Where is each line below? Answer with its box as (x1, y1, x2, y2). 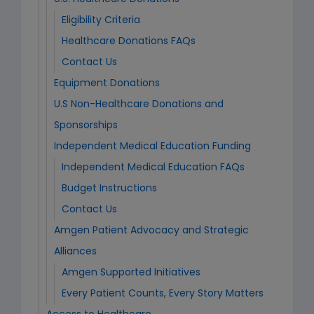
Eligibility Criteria (62, 15, 140, 26)
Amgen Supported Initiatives (62, 268, 200, 278)
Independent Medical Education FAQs (62, 163, 245, 173)
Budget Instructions (62, 184, 157, 194)
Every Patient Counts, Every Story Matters (62, 289, 264, 299)
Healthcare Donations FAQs (62, 36, 196, 47)
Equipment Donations (54, 78, 160, 89)
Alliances (54, 247, 97, 257)
